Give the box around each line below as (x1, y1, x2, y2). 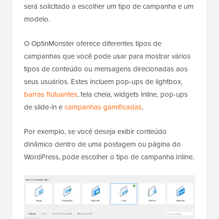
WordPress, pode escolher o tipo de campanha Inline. (24, 151, 194, 162)
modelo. (24, 13, 50, 24)
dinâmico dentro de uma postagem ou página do (24, 138, 181, 150)
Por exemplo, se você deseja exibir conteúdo (24, 126, 167, 137)
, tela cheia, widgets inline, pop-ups (77, 88, 188, 100)
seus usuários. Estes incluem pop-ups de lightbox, (24, 76, 182, 87)
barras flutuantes (24, 88, 77, 100)
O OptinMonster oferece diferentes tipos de (24, 38, 161, 49)
